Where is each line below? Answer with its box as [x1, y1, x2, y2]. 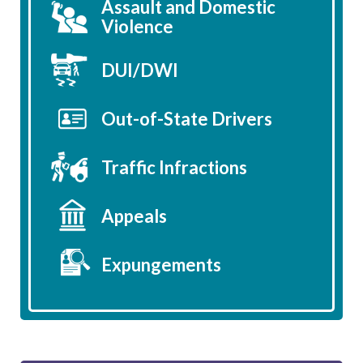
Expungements [101, 254, 221, 276]
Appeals [101, 205, 167, 228]
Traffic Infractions [101, 156, 247, 179]
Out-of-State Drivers [101, 108, 272, 130]
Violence [101, 15, 173, 38]
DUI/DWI [101, 59, 178, 82]
